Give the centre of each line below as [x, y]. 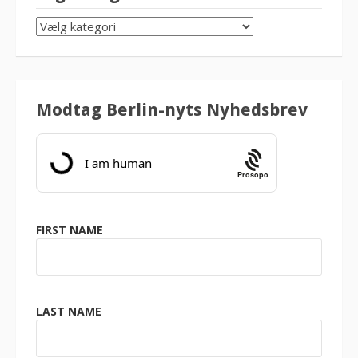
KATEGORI [64, 41]
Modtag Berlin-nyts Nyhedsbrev [172, 110]
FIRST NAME [70, 230]
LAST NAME [69, 311]
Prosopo [253, 174]
